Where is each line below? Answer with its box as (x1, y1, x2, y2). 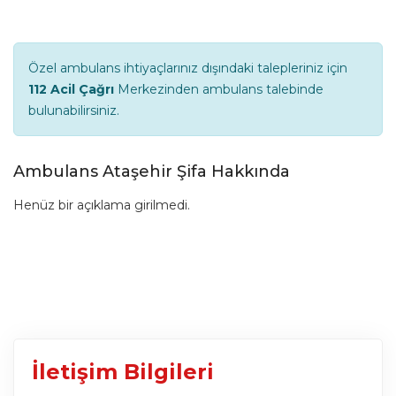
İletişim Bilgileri (32, 358, 214, 385)
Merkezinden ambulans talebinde (114, 80, 324, 97)
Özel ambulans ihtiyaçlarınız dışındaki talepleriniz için (28, 59, 347, 76)
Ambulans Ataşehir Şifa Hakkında (13, 161, 290, 181)
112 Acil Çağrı (28, 80, 114, 97)
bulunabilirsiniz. (28, 102, 119, 118)
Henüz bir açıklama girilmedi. (13, 196, 190, 213)
